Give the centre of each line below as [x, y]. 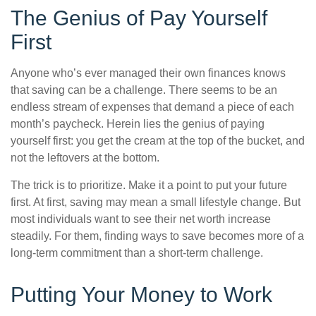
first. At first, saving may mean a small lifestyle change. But [156, 202]
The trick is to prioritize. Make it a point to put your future [149, 186]
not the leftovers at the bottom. [85, 158]
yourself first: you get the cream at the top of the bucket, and [158, 141]
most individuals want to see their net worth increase [141, 219]
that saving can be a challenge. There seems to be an [144, 90]
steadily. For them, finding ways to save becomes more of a [157, 236]
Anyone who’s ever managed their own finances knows [148, 73]
